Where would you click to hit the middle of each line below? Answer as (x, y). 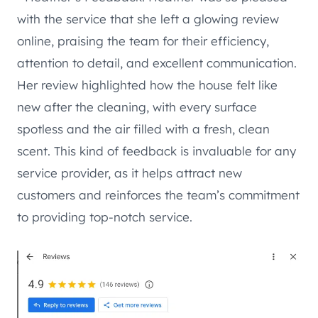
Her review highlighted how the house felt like (147, 85)
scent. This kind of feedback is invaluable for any (157, 151)
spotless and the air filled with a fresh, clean (143, 129)
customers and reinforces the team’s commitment (158, 195)
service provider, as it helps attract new (130, 173)
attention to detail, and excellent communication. (157, 63)
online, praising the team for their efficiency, (143, 41)
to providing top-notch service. (105, 217)
